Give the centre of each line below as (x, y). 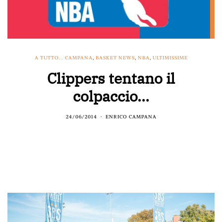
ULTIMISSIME (170, 58)
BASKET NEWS (115, 58)
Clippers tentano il (111, 78)
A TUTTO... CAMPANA (63, 58)
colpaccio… (111, 96)
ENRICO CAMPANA (131, 117)
